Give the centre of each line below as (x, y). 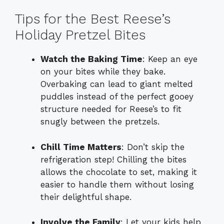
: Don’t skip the (153, 147)
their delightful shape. (86, 197)
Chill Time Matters (81, 147)
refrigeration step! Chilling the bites (113, 159)
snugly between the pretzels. (100, 122)
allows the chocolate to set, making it (119, 172)
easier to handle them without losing (117, 184)
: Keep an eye (170, 59)
